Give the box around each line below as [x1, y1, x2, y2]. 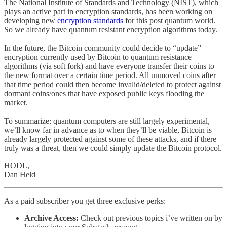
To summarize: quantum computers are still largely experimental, [4, 116, 210, 125]
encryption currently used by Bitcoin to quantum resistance [4, 52, 192, 61]
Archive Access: [24, 213, 79, 222]
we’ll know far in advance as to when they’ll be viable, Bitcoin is [4, 125, 212, 134]
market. [4, 98, 28, 107]
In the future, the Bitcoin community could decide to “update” [4, 43, 201, 52]
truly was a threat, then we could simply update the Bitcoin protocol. [4, 143, 222, 153]
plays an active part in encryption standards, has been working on [4, 7, 212, 16]
